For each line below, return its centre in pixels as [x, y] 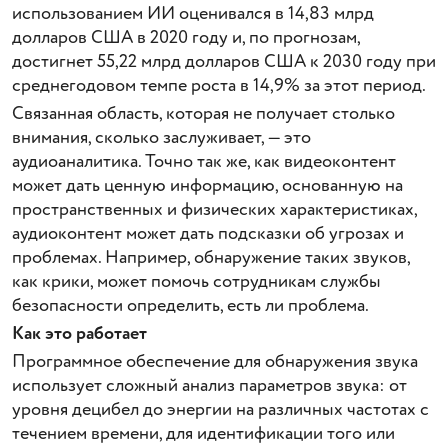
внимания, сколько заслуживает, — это [161, 138]
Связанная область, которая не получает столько [203, 114]
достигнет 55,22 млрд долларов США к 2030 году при [224, 62]
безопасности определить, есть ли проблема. [190, 306]
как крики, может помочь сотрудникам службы [196, 282]
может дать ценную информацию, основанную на [207, 186]
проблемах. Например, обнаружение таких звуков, [211, 258]
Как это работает [79, 334]
